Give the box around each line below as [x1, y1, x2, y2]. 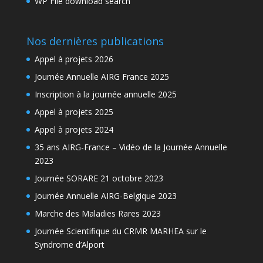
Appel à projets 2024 [34, 124, 113, 136]
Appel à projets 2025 [34, 106, 113, 118]
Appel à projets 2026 [34, 53, 113, 65]
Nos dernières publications [26, 34, 164, 49]
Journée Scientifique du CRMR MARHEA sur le [34, 225, 207, 237]
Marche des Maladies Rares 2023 [34, 208, 161, 220]
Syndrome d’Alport [34, 239, 104, 251]
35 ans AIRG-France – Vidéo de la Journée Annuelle [34, 141, 227, 153]
